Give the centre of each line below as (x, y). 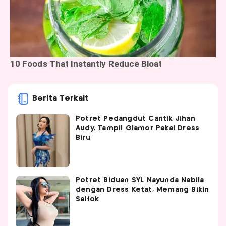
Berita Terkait (61, 98)
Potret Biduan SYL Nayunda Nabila (140, 180)
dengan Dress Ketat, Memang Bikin (143, 189)
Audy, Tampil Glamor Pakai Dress (138, 128)
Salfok (88, 199)
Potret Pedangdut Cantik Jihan (135, 118)
